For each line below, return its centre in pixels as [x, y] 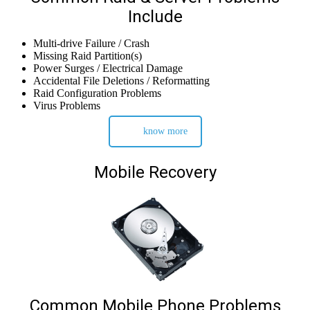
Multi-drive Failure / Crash [91, 44]
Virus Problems [67, 106]
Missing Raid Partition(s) [88, 56]
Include [155, 17]
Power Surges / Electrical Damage [108, 69]
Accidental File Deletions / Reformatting [121, 81]
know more [165, 131]
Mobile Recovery [155, 173]
